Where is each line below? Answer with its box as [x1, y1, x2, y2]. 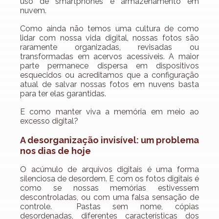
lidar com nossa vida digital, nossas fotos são [20, 33, 199, 43]
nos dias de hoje [20, 146, 91, 156]
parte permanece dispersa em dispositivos [20, 61, 199, 71]
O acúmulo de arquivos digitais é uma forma [20, 165, 199, 175]
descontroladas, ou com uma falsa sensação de [20, 193, 199, 202]
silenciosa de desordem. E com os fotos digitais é [20, 174, 199, 184]
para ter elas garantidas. [20, 89, 106, 99]
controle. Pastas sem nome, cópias [20, 202, 199, 212]
